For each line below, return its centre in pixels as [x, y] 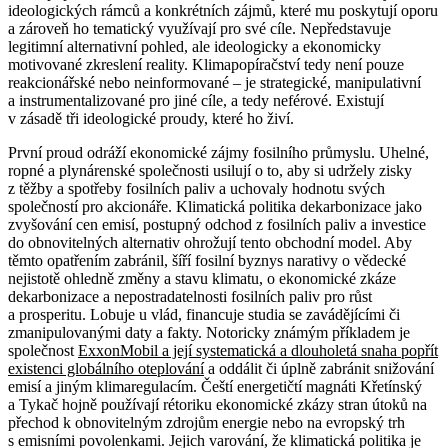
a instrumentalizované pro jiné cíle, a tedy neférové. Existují [196, 101]
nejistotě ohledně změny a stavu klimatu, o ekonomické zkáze [202, 279]
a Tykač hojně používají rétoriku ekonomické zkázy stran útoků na [217, 405]
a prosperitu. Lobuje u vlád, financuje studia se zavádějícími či [204, 315]
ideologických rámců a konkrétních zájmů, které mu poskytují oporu [223, 11]
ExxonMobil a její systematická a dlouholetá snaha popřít [258, 351]
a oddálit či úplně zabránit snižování [319, 369]
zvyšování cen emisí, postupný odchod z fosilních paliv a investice [217, 225]
